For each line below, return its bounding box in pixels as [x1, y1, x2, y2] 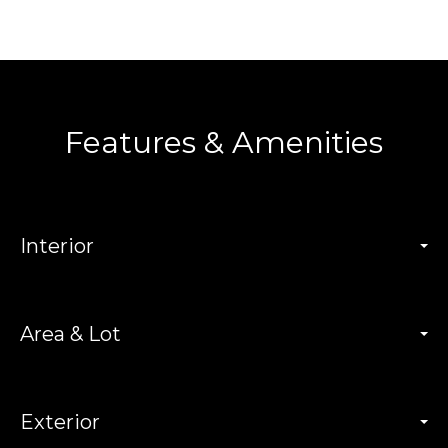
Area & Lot [20, 322, 121, 347]
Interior [20, 234, 94, 259]
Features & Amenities [65, 124, 383, 162]
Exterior [20, 410, 100, 435]
